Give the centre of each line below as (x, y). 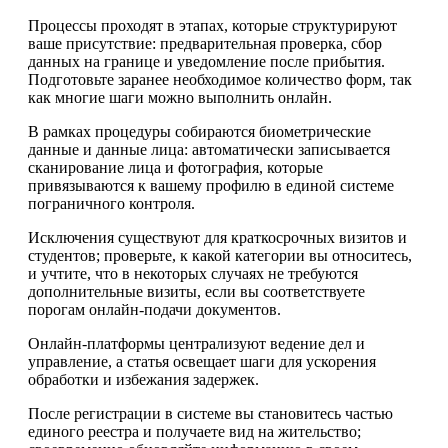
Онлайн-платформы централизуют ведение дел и (196, 343)
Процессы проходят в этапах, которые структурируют (212, 25)
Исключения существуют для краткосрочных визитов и (217, 237)
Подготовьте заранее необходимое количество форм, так (220, 79)
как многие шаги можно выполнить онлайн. (180, 97)
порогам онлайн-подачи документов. (154, 309)
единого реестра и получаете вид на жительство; (194, 431)
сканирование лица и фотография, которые (175, 167)
